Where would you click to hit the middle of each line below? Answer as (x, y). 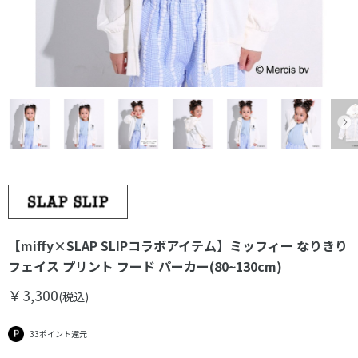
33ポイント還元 (58, 334)
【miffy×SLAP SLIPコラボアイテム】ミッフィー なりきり (178, 246)
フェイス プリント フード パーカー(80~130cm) (145, 267)
